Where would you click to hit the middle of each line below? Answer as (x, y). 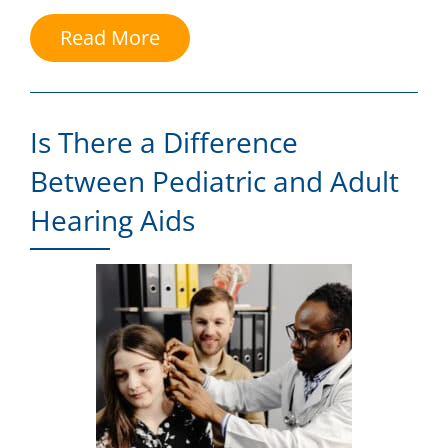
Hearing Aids (112, 220)
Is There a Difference (164, 142)
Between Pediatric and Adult (214, 181)
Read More (110, 38)
